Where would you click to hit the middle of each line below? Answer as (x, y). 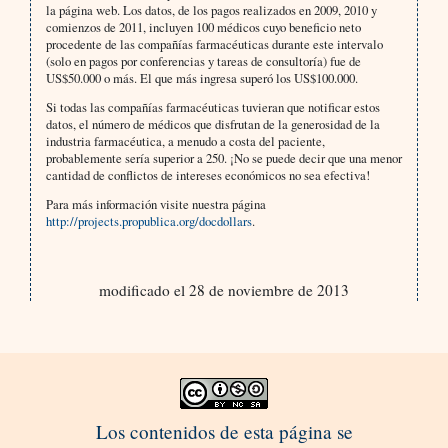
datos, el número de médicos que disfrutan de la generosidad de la (212, 124)
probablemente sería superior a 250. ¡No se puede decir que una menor (223, 158)
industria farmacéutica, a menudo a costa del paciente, (185, 141)
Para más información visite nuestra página (155, 204)
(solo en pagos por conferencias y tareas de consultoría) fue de (203, 61)
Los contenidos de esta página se (224, 432)
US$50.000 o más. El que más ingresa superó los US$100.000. (201, 78)
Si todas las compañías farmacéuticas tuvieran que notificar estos (212, 107)
